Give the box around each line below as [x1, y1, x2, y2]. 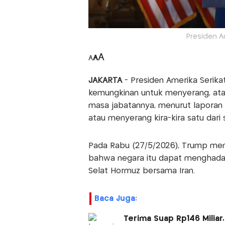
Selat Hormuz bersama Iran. [88, 167, 195, 175]
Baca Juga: [94, 195, 137, 203]
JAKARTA [88, 77, 125, 85]
